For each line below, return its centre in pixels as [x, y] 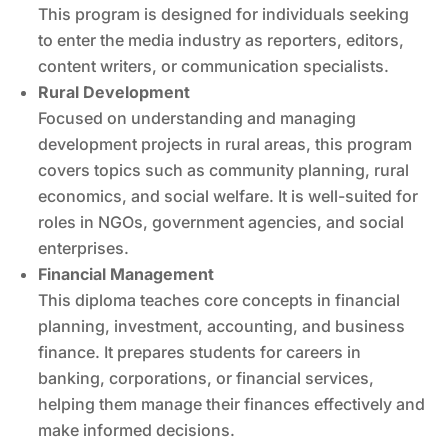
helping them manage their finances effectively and [232, 403]
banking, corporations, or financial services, [206, 377]
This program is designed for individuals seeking [224, 13]
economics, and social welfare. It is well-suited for [228, 195]
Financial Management [126, 273]
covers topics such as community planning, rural [224, 169]
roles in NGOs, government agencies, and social [221, 221]
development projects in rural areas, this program [225, 143]
